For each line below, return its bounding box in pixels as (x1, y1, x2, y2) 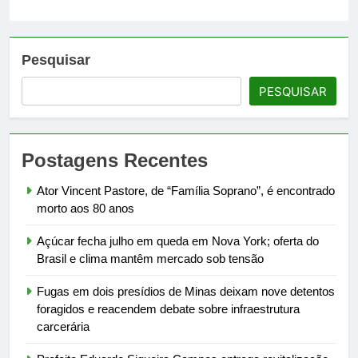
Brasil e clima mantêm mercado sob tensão (37, 251, 264, 265)
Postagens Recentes (22, 149, 208, 171)
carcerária (37, 319, 89, 333)
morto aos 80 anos (37, 201, 134, 215)
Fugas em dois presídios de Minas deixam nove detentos (37, 284, 335, 298)
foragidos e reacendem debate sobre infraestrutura (37, 301, 300, 316)
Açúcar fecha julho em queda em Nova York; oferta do (37, 233, 319, 248)
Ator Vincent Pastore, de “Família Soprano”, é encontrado (37, 183, 335, 197)
